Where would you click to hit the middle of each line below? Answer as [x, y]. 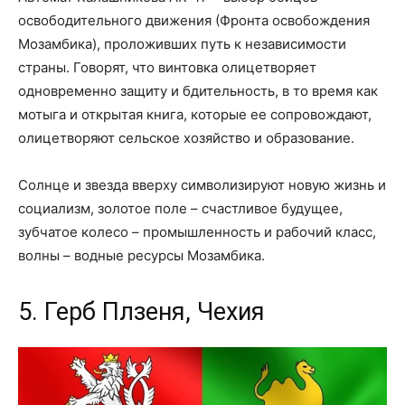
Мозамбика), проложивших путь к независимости [182, 44]
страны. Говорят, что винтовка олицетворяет [167, 68]
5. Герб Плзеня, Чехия [141, 312]
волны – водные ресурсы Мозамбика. [141, 256]
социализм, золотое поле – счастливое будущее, [180, 209]
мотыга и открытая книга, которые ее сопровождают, [195, 115]
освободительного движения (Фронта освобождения [194, 21]
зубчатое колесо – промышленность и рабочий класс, [197, 232]
